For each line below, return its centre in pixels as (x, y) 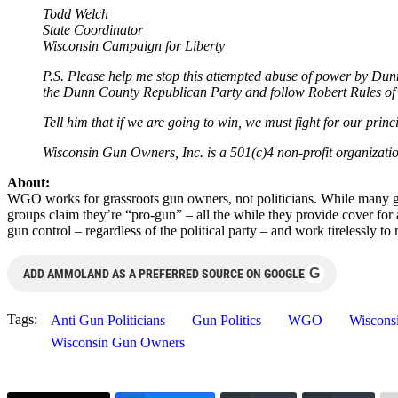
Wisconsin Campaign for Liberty (134, 45)
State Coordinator (93, 29)
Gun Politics (227, 320)
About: (28, 182)
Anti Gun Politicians (108, 320)
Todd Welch (76, 13)
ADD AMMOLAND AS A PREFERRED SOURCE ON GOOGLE (164, 273)
